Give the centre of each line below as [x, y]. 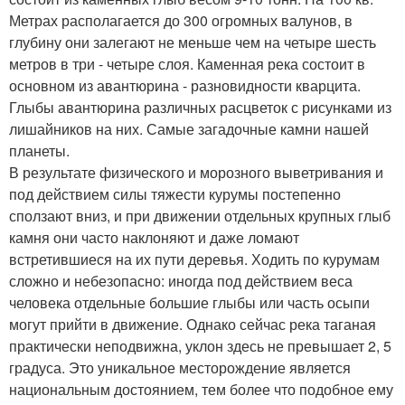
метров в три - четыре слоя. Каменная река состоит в [187, 63]
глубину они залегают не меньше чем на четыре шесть [193, 42]
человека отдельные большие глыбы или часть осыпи [189, 302]
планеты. [39, 150]
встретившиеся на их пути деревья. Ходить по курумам [194, 259]
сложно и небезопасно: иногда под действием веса [181, 280]
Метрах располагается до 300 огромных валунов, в [181, 20]
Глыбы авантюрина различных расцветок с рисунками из [200, 107]
